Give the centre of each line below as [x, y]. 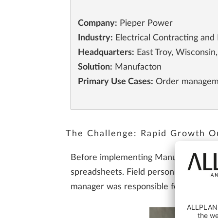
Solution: [95, 67]
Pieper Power [145, 24]
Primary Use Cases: [116, 82]
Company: [98, 24]
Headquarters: [106, 53]
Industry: [96, 38]
